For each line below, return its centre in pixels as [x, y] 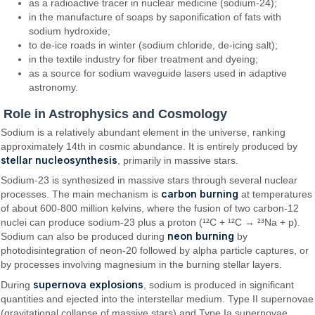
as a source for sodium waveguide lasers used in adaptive [158, 73]
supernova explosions [89, 284]
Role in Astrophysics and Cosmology [115, 114]
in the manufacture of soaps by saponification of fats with [155, 17]
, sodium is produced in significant [219, 284]
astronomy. [54, 88]
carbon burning [200, 194]
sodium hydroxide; [70, 31]
